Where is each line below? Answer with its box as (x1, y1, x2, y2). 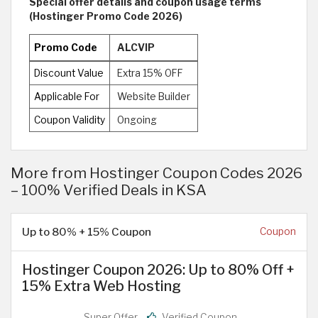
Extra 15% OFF (117, 67, 183, 79)
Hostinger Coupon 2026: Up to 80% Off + (22, 261, 295, 278)
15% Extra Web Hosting (22, 277, 181, 295)
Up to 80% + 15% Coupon (22, 224, 151, 238)
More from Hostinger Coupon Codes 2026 (11, 163, 302, 182)
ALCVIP (117, 41, 155, 53)
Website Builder (117, 90, 190, 102)
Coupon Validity (34, 114, 105, 126)
